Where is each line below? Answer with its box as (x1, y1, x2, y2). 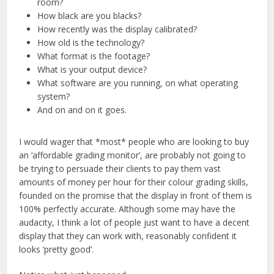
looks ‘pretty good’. (19, 243, 94, 255)
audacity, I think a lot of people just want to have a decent (19, 216, 250, 228)
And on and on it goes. (37, 103, 127, 116)
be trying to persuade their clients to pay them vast (19, 162, 221, 174)
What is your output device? (37, 63, 147, 75)
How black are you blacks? (37, 9, 142, 21)
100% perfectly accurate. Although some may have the (19, 202, 236, 215)
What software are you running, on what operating (37, 76, 239, 89)
